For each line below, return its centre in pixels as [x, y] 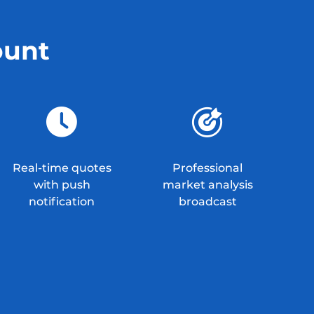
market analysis [207, 185]
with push [62, 185]
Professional [208, 168]
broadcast [207, 202]
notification [62, 202]
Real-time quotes [62, 168]
